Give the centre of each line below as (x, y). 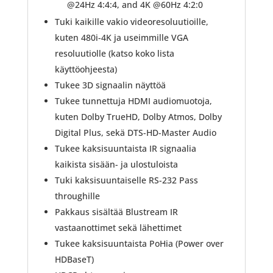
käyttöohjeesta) (86, 69)
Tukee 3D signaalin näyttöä (110, 85)
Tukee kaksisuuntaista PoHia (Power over (139, 243)
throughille (77, 196)
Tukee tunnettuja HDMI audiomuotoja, (133, 101)
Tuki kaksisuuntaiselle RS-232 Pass (126, 180)
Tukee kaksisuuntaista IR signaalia (125, 148)
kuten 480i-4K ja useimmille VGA (121, 37)
